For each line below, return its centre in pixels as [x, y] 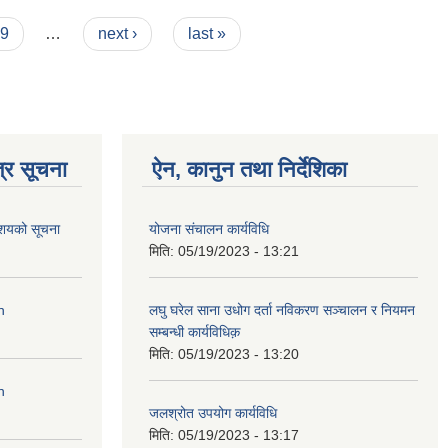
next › [117, 33]
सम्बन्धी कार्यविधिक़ [194, 331]
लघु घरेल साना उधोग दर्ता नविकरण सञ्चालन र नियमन [282, 309]
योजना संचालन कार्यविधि [209, 228]
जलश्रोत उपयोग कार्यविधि [213, 412]
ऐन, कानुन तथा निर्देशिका [249, 169]
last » [207, 33]
